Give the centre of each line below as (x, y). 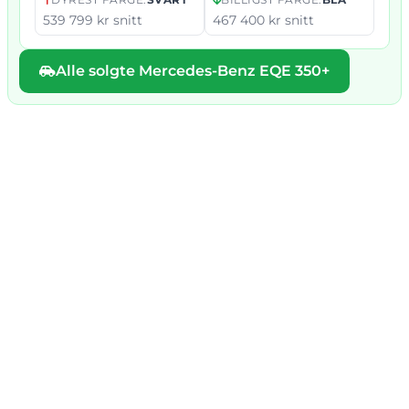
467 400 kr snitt (263, 21)
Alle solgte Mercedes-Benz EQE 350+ (193, 71)
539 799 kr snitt (93, 21)
